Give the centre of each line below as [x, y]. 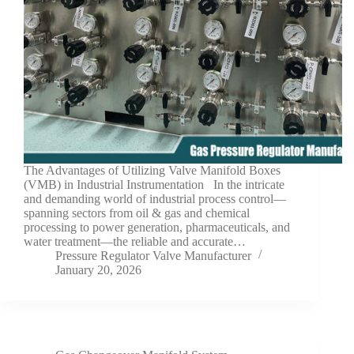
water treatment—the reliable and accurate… [135, 241]
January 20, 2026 [98, 269]
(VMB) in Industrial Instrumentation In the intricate [154, 184]
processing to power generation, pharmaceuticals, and [157, 227]
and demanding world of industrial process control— [155, 198]
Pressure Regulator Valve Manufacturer [153, 255]
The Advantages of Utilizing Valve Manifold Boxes [152, 170]
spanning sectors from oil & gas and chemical [137, 213]
